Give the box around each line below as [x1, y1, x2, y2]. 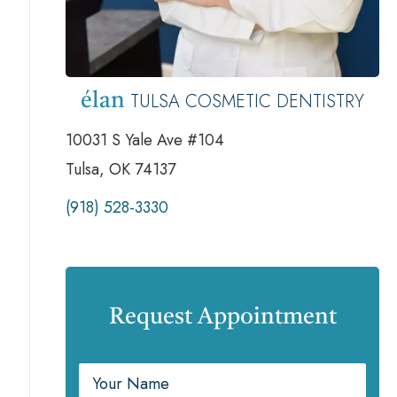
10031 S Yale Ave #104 [66, 128, 225, 152]
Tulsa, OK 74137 [66, 157, 176, 181]
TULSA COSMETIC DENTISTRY [130, 88, 365, 114]
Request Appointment [108, 305, 337, 329]
